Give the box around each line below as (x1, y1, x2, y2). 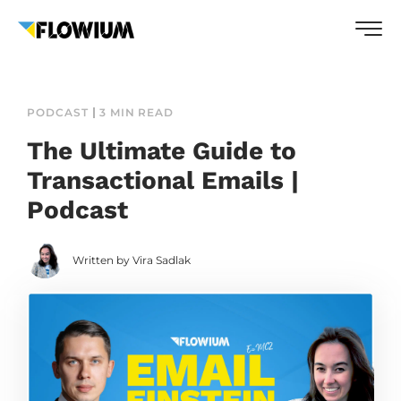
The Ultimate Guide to (27, 136, 296, 166)
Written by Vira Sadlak (73, 253, 191, 267)
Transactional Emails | (27, 166, 299, 195)
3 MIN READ (98, 106, 175, 119)
